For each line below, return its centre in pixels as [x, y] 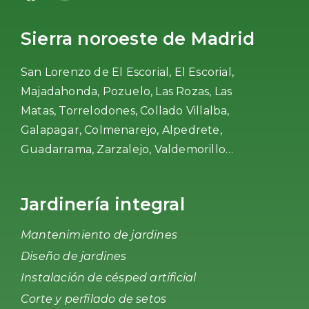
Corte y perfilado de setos [94, 299]
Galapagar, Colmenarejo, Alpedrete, [121, 130]
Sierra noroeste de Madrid [138, 38]
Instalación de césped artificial [109, 277]
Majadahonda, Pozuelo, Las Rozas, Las [127, 91]
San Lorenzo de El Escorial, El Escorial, [128, 72]
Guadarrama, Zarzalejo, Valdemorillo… [127, 149]
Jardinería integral [103, 204]
